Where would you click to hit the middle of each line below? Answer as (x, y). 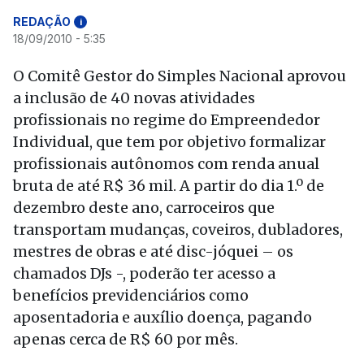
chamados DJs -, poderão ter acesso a (144, 273)
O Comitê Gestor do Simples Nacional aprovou (180, 76)
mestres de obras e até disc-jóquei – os (153, 251)
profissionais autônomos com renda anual (166, 164)
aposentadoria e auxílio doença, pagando (162, 317)
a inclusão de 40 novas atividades (134, 98)
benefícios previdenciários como (131, 295)
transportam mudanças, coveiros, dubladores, (178, 230)
